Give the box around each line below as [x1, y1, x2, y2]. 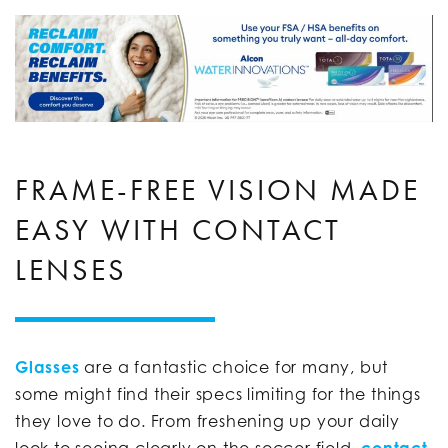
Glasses [15, 357, 80, 378]
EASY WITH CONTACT [15, 211, 341, 250]
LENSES [15, 251, 127, 290]
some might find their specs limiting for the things [15, 384, 421, 405]
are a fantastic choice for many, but [79, 357, 389, 378]
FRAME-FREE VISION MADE [15, 171, 420, 210]
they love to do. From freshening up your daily [15, 411, 400, 432]
